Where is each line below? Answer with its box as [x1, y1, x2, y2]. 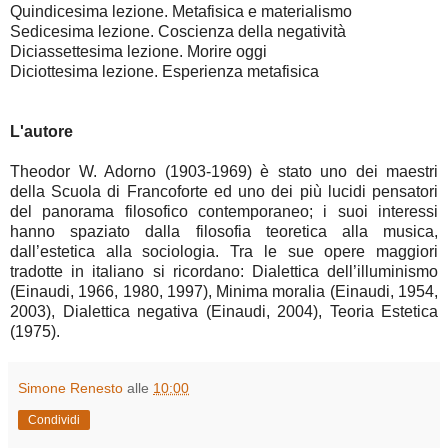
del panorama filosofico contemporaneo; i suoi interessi [10, 203, 438, 221]
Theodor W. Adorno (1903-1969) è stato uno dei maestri [10, 163, 438, 181]
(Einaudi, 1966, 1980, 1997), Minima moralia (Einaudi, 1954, [10, 283, 438, 301]
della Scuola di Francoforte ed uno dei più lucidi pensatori [10, 183, 438, 201]
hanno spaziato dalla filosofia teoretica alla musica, [10, 223, 438, 241]
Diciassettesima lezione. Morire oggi [10, 43, 267, 61]
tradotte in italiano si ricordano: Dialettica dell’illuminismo [10, 263, 438, 281]
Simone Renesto [18, 380, 123, 397]
